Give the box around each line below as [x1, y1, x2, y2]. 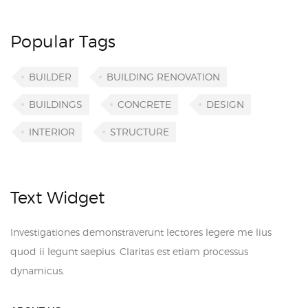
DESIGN [206, 98, 244, 110]
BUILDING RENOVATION [107, 71, 220, 82]
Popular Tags [10, 32, 115, 52]
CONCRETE [118, 98, 171, 110]
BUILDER [29, 71, 71, 82]
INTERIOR [29, 126, 75, 137]
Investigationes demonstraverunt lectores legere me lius [10, 226, 272, 238]
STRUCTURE [110, 126, 169, 137]
